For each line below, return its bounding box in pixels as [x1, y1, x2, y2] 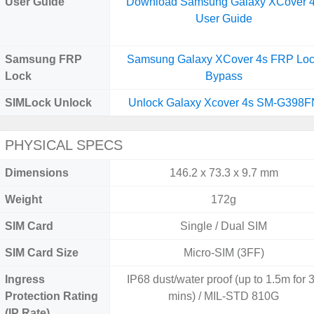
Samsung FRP [5, 53, 82, 65]
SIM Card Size [5, 247, 78, 259]
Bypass [205, 70, 243, 82]
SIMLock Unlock [5, 97, 92, 109]
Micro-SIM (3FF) [183, 247, 264, 259]
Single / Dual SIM [180, 220, 268, 232]
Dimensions [5, 167, 69, 179]
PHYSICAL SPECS [5, 137, 123, 153]
